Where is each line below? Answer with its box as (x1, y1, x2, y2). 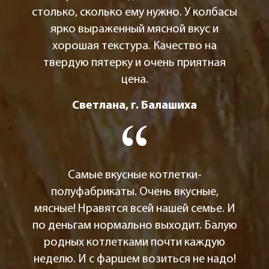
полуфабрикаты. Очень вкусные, (50, 186, 219, 199)
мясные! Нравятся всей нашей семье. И (34, 203, 235, 216)
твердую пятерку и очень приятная (43, 56, 226, 69)
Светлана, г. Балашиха (72, 99, 197, 112)
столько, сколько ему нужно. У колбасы (32, 6, 237, 19)
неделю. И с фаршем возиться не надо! (33, 253, 236, 266)
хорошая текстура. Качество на (52, 40, 217, 52)
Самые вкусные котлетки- (67, 169, 202, 182)
